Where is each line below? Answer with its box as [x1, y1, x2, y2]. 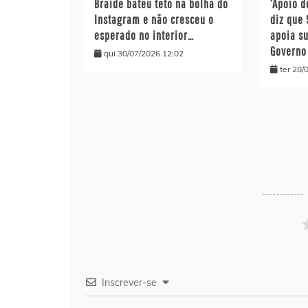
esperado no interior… [94, 27, 194, 43]
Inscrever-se [102, 276, 157, 289]
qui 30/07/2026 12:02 [104, 47, 184, 58]
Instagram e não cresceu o [94, 12, 214, 27]
